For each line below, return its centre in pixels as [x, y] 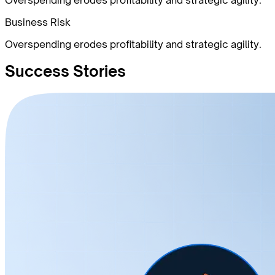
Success [37, 72]
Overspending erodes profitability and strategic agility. [133, 44]
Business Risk [38, 22]
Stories [98, 72]
